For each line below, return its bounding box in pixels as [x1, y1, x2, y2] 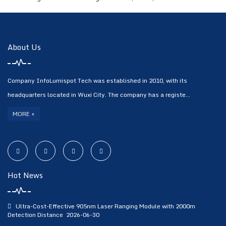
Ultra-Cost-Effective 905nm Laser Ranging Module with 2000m [16, 201, 195, 211]
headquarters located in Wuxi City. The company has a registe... [8, 90, 190, 100]
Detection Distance [8, 210, 63, 220]
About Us [8, 41, 41, 53]
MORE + [13, 109, 35, 119]
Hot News [8, 169, 43, 182]
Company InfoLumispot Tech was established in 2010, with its [8, 76, 187, 86]
